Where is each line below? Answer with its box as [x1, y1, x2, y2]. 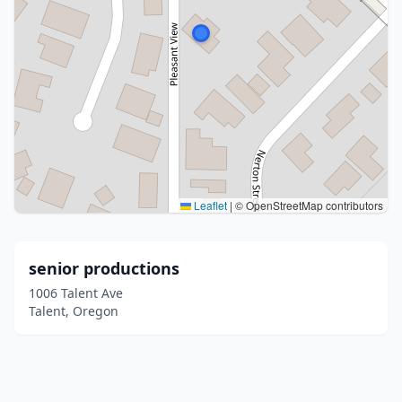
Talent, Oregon [29, 302, 118, 319]
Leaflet [191, 197, 227, 213]
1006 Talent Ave [29, 284, 123, 301]
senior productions [29, 258, 179, 279]
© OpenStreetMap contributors [232, 197, 383, 213]
